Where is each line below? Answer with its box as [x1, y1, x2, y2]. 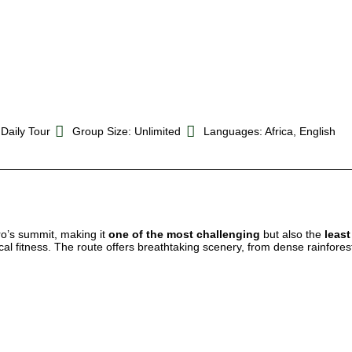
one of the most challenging [108, 228, 260, 240]
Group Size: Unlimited [72, 125, 181, 137]
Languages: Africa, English [203, 125, 335, 137]
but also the [260, 228, 324, 240]
